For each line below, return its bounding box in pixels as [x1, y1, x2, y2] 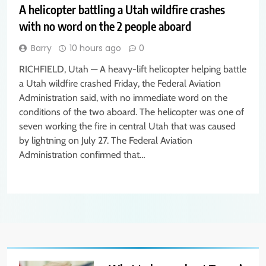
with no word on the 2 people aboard [19, 18, 191, 34]
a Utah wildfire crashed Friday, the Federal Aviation [19, 78, 221, 90]
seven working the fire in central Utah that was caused [19, 121, 236, 132]
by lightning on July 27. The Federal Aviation [19, 135, 192, 147]
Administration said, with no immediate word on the [19, 92, 227, 104]
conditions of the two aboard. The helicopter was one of [19, 106, 244, 118]
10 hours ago [69, 42, 121, 55]
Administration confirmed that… [19, 149, 145, 161]
